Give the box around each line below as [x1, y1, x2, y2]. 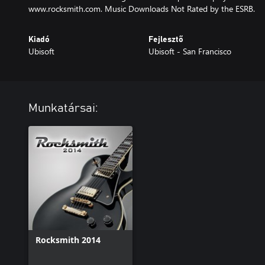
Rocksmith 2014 [35, 234, 101, 245]
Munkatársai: [28, 102, 98, 114]
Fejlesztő [148, 35, 183, 44]
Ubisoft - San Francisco [148, 46, 231, 57]
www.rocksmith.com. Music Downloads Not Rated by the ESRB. [28, 3, 255, 14]
